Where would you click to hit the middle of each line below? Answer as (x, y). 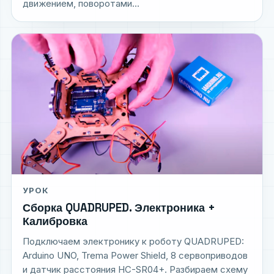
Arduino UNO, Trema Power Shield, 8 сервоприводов (135, 256)
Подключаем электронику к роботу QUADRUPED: (133, 242)
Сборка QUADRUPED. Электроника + (119, 208)
